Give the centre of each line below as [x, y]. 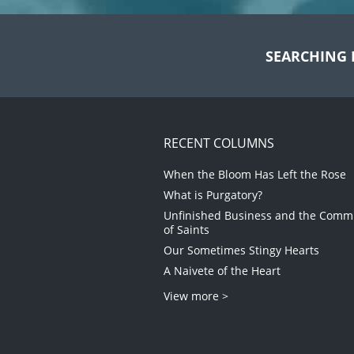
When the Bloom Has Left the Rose [255, 175]
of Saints [186, 230]
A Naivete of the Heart [222, 271]
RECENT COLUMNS [219, 143]
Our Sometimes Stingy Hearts [241, 250]
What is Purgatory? [213, 195]
